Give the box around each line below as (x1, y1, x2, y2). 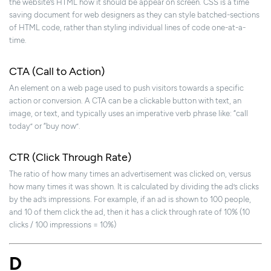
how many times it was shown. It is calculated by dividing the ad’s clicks (9, 182, 259, 192)
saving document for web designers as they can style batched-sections (9, 10, 260, 20)
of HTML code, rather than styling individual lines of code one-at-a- (9, 23, 246, 33)
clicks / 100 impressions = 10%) (9, 220, 116, 230)
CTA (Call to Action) (9, 65, 105, 79)
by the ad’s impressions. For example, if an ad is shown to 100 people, (9, 195, 251, 204)
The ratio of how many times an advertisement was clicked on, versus (9, 169, 251, 179)
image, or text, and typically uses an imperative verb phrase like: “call (9, 109, 248, 119)
